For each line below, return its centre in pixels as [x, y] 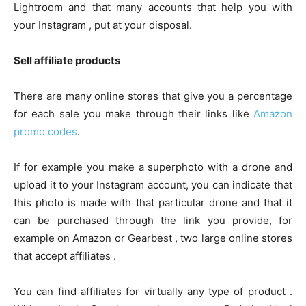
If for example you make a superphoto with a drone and [153, 167]
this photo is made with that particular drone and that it [153, 203]
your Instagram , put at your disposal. [103, 25]
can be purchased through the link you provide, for [153, 221]
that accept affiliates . [65, 256]
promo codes [45, 132]
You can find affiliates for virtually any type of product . [153, 292]
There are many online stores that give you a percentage [153, 96]
